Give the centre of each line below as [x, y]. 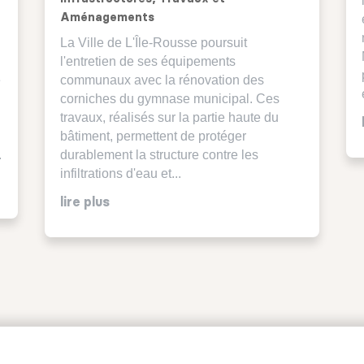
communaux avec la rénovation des [162, 80]
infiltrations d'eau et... [120, 173]
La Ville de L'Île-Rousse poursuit [153, 42]
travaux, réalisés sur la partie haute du [169, 117]
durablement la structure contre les [159, 154]
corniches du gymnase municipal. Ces [169, 98]
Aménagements [107, 17]
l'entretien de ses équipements [147, 61]
